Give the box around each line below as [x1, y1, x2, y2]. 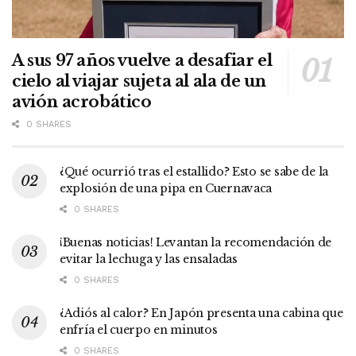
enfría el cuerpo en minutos [60, 322, 218, 337]
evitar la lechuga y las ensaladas [60, 251, 238, 266]
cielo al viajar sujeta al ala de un [12, 71, 267, 91]
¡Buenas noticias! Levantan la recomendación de [60, 234, 332, 250]
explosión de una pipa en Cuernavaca [60, 180, 273, 195]
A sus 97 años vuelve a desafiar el [12, 50, 273, 70]
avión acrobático [12, 91, 152, 111]
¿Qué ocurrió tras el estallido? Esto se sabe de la [60, 164, 329, 179]
